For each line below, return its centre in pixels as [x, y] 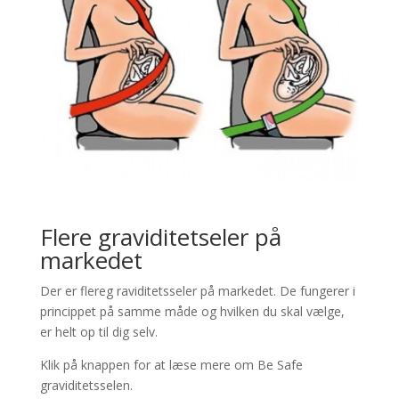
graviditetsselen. [86, 386]
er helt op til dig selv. [98, 332]
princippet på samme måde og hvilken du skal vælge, [192, 312]
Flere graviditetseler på [160, 237]
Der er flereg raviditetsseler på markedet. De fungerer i [197, 291]
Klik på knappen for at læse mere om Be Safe [171, 365]
